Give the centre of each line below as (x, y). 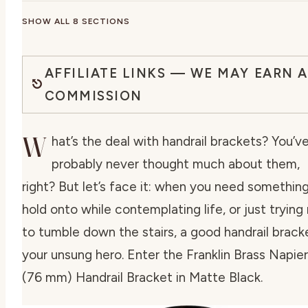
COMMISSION (93, 96)
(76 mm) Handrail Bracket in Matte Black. (142, 277)
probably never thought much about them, (176, 164)
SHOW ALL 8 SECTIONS (76, 21)
